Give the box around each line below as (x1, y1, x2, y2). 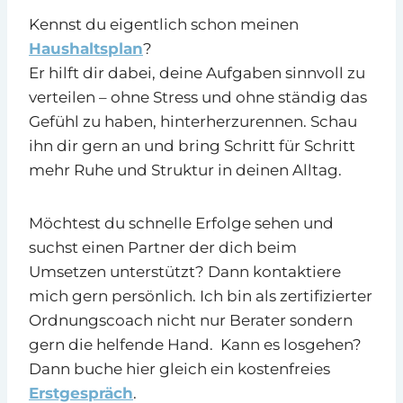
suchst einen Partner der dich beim (29, 237, 297, 256)
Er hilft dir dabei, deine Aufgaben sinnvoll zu (29, 63, 365, 82)
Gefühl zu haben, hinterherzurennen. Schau (29, 112, 357, 130)
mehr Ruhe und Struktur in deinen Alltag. (29, 160, 342, 179)
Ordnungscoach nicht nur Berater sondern (29, 310, 353, 329)
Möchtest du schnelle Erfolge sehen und (29, 213, 334, 232)
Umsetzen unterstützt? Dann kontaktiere (29, 262, 341, 281)
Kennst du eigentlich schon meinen (29, 14, 299, 33)
